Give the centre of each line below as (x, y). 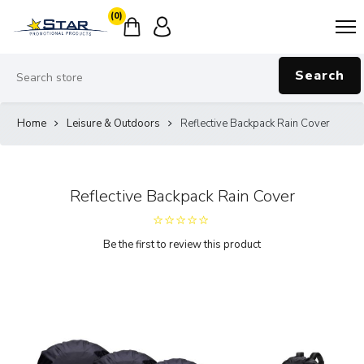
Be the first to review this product (182, 244)
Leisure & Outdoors (113, 123)
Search (320, 75)
